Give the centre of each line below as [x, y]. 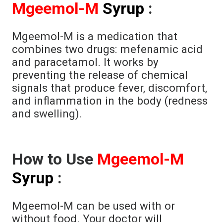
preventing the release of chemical [100, 75]
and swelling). [47, 113]
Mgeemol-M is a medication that [95, 36]
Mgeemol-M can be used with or [93, 206]
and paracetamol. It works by [85, 62]
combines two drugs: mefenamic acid [107, 49]
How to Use [55, 159]
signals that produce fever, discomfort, [110, 88]
